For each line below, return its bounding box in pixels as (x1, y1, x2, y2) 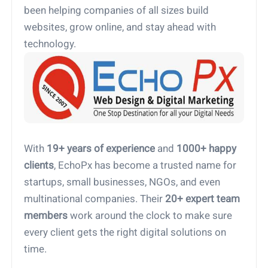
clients (24, 159, 54, 172)
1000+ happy (176, 142, 237, 155)
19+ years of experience (47, 142, 156, 155)
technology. (24, 38, 77, 50)
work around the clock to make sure (68, 209, 233, 222)
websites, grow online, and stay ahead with (24, 21, 217, 33)
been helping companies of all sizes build (24, 4, 209, 16)
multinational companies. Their (24, 193, 166, 205)
